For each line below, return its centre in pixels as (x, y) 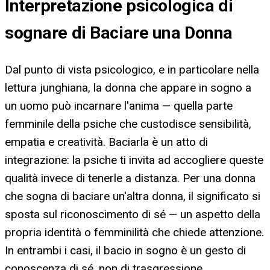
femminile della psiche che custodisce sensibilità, (128, 124)
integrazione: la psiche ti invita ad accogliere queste (134, 160)
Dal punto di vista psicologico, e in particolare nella (132, 69)
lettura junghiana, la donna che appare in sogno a (128, 87)
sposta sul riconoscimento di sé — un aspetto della (133, 214)
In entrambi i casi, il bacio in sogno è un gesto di (125, 250)
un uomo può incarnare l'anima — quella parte (119, 105)
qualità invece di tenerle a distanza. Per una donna (130, 178)
